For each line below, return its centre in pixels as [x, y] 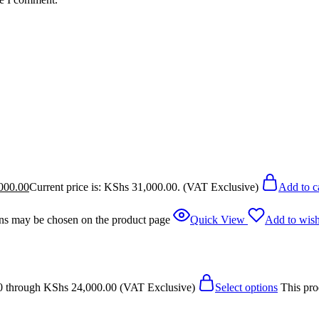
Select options [246, 287]
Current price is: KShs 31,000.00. [105, 187]
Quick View [218, 219]
